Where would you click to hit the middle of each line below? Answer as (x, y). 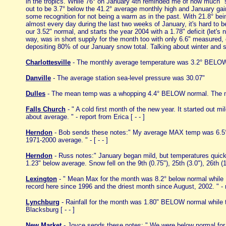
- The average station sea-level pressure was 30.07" (130, 78)
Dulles (36, 94)
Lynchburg (43, 202)
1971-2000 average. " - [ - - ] (68, 140)
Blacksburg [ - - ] (51, 210)
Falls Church (46, 109)
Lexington (41, 179)
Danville (38, 78)
